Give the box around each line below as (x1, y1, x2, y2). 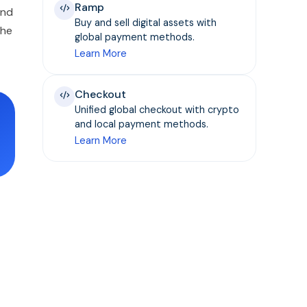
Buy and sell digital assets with (75, 16, 217, 29)
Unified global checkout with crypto (75, 103, 240, 116)
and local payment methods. (75, 118, 209, 130)
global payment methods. (75, 31, 195, 43)
